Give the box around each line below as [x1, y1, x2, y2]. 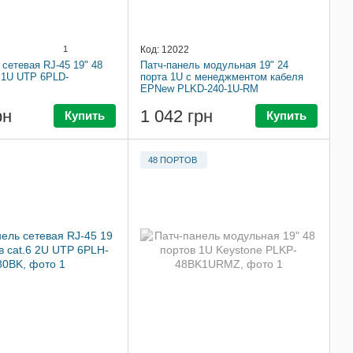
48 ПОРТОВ [148, 154, 197, 165]
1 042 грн [140, 106, 213, 127]
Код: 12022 [140, 43, 189, 55]
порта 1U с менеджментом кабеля [140, 70, 303, 83]
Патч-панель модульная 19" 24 [140, 58, 288, 71]
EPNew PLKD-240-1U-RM [140, 82, 258, 95]
